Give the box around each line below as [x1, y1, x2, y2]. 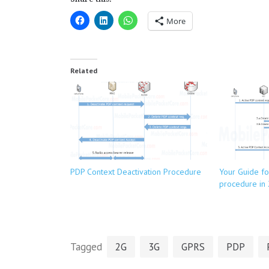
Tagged [70, 240, 105, 253]
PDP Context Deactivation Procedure [70, 166, 201, 177]
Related [70, 65, 97, 75]
